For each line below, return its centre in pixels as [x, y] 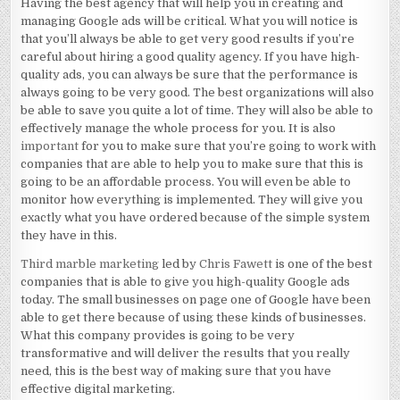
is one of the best [323, 264]
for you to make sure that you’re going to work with [229, 146]
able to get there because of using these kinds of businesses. [194, 317]
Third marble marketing [90, 264]
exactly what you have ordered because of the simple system [196, 217]
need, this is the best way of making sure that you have [176, 371]
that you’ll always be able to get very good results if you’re [188, 39]
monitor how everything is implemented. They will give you [192, 200]
